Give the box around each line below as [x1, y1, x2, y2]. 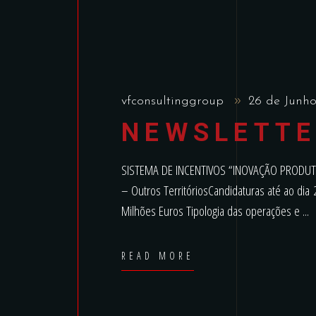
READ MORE [121, 249, 195, 262]
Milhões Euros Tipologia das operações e [121, 202, 303, 220]
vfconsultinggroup [121, 95, 228, 108]
